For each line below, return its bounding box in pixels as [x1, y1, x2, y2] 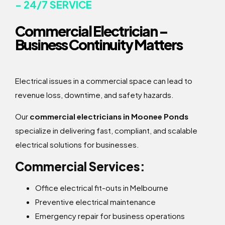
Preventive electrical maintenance [35, 197, 156, 207]
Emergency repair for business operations [35, 211, 185, 221]
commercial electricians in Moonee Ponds [30, 111, 188, 122]
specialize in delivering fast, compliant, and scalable [15, 126, 197, 136]
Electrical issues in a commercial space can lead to [15, 76, 192, 86]
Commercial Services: [15, 159, 145, 174]
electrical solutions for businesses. [15, 140, 139, 150]
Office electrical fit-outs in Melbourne [35, 183, 168, 193]
